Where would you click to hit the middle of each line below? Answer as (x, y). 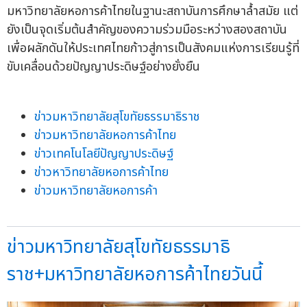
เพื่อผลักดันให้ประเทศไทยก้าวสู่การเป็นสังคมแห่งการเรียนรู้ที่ (153, 49)
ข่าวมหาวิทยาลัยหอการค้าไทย (105, 136)
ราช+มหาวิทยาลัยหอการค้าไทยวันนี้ (135, 275)
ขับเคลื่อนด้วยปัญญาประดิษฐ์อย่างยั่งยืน (103, 67)
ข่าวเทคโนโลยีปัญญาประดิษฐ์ (104, 154)
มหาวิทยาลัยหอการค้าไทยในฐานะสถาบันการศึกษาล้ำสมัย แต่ (152, 12)
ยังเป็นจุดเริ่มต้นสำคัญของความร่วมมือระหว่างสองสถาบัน (147, 30)
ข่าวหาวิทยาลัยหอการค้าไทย (101, 173)
